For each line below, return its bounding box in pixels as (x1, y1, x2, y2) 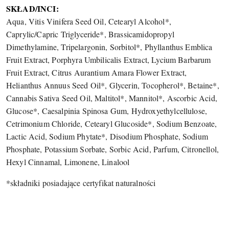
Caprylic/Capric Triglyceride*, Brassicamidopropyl (6, 29, 174, 39)
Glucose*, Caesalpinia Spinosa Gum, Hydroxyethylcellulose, (6, 105, 208, 116)
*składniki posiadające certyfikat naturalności (6, 177, 156, 188)
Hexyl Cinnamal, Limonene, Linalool (6, 156, 130, 167)
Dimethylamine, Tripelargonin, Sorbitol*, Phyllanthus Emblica (6, 41, 213, 52)
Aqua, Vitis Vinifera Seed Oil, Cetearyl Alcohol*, (6, 16, 171, 27)
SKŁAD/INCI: (6, 3, 59, 14)
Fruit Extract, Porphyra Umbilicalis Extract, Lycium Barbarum (6, 54, 211, 65)
